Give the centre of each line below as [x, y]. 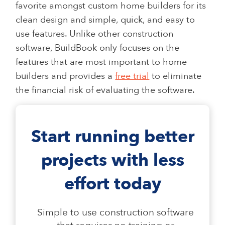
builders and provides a [66, 76]
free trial [132, 76]
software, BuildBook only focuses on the [98, 48]
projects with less [113, 160]
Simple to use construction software [116, 212]
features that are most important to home [101, 62]
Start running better [113, 136]
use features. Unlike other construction [95, 34]
